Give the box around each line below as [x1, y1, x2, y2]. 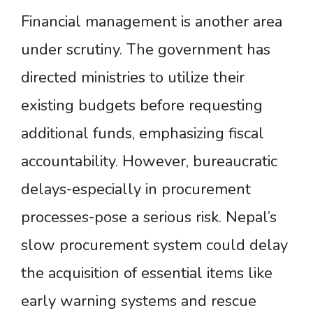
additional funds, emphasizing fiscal [21, 123, 264, 145]
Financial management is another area [21, 11, 282, 33]
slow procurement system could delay [21, 235, 288, 256]
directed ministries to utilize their [21, 67, 245, 89]
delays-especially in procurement [21, 179, 251, 201]
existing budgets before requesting [21, 95, 263, 117]
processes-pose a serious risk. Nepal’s [21, 207, 277, 228]
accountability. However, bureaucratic [21, 151, 277, 173]
